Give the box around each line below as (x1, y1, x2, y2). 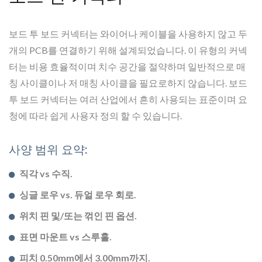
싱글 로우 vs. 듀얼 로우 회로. (19, 189, 136, 201)
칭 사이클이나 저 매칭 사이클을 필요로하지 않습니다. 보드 (9, 77, 247, 89)
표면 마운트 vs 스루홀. (19, 231, 112, 243)
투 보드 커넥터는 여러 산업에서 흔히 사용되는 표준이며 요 (9, 94, 247, 105)
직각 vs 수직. (19, 168, 73, 180)
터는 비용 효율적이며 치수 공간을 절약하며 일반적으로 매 (9, 61, 246, 73)
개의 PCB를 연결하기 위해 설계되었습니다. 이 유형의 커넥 (9, 44, 247, 56)
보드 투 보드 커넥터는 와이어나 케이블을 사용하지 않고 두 (9, 28, 247, 40)
